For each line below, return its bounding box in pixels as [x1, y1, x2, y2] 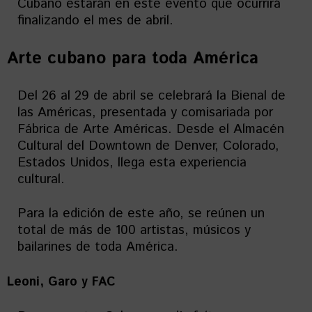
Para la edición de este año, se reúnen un [17, 204, 265, 223]
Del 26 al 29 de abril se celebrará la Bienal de [17, 86, 286, 105]
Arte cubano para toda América [7, 47, 258, 70]
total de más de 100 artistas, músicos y [17, 221, 251, 240]
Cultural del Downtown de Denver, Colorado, [17, 136, 279, 155]
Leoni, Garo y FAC [7, 273, 116, 291]
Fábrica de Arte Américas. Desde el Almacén [17, 120, 284, 139]
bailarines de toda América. [17, 237, 178, 256]
